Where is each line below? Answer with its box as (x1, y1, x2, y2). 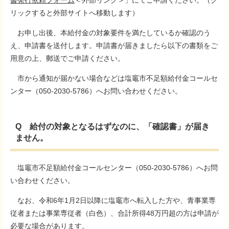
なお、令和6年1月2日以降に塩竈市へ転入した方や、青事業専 (10, 196, 216, 204)
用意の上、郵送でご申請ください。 (10, 54, 125, 62)
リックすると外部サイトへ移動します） (10, 9, 139, 17)
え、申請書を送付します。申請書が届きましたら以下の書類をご (10, 41, 218, 50)
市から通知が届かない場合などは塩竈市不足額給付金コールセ (10, 74, 218, 82)
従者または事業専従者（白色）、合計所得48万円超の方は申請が (10, 209, 219, 217)
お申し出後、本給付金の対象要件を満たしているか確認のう (10, 29, 211, 37)
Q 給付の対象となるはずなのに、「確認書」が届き (15, 122, 210, 131)
